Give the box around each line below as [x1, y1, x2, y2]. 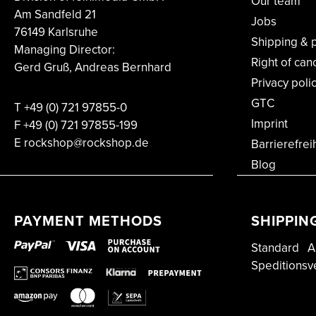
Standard [251, 239, 299, 257]
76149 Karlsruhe [14, 23, 98, 42]
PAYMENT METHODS [14, 210, 162, 232]
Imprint [251, 115, 288, 133]
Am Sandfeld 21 [14, 6, 96, 24]
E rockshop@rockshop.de [14, 134, 149, 152]
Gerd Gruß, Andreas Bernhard [14, 59, 171, 77]
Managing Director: [14, 41, 115, 59]
